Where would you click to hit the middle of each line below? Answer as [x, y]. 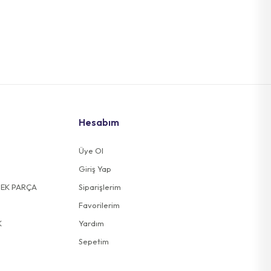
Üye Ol [91, 151]
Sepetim [94, 241]
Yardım [92, 223]
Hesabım [99, 122]
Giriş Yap [95, 169]
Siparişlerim [100, 187]
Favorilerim [100, 205]
